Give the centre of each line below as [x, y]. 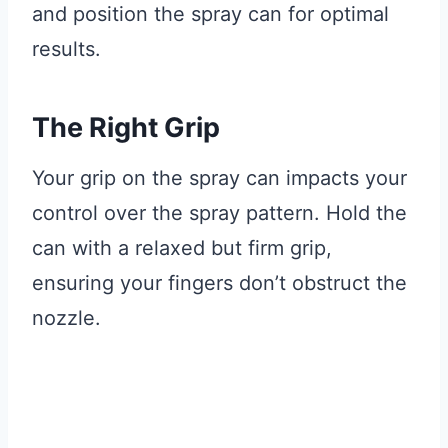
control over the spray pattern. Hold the [219, 213]
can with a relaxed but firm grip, [182, 248]
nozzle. [66, 318]
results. [66, 49]
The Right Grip [126, 127]
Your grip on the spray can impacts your [219, 178]
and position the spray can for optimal [210, 14]
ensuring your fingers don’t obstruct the [219, 283]
